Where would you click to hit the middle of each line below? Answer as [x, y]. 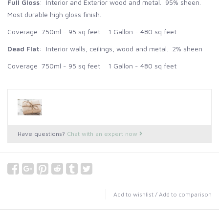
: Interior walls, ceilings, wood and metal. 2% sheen [121, 48]
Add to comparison [185, 194]
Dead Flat [23, 48]
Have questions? [42, 133]
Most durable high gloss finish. [54, 14]
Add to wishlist [133, 194]
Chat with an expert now [103, 133]
